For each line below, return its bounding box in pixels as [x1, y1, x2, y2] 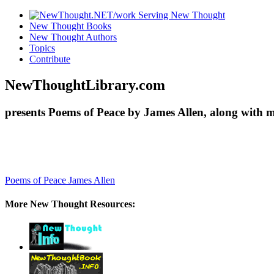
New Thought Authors [29, 32, 117, 42]
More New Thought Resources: [5, 198, 135, 209]
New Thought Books [29, 21, 111, 31]
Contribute [29, 54, 70, 64]
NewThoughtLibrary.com [5, 76, 165, 93]
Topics [29, 43, 55, 53]
